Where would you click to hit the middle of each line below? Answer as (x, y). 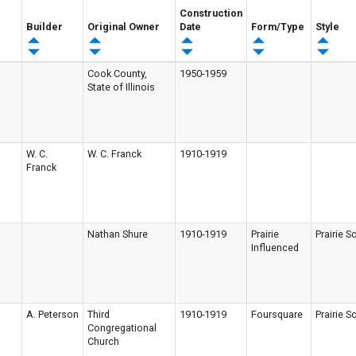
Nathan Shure (118, 234)
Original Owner (124, 27)
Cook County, (117, 74)
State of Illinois (121, 87)
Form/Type (278, 27)
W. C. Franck (114, 154)
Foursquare (277, 314)
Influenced (275, 248)
